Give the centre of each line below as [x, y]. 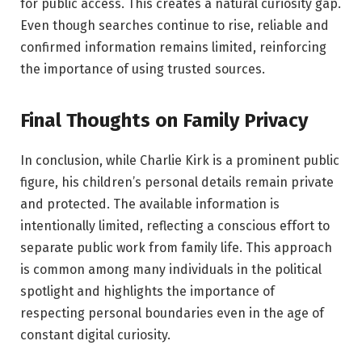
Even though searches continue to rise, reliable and [175, 25]
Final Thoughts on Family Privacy [164, 120]
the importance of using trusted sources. [143, 69]
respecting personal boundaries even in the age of [172, 313]
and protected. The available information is [150, 204]
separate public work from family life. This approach [176, 247]
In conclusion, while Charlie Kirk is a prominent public [180, 160]
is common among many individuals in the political [171, 269]
